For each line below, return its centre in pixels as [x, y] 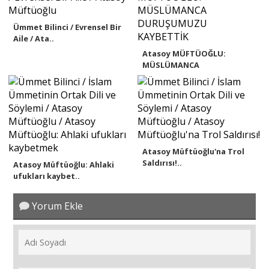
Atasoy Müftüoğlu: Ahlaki [64, 164]
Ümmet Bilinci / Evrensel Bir [68, 27]
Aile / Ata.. [34, 38]
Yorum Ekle [56, 206]
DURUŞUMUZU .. [174, 76]
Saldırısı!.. [162, 162]
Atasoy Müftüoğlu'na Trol [193, 151]
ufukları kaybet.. [47, 176]
